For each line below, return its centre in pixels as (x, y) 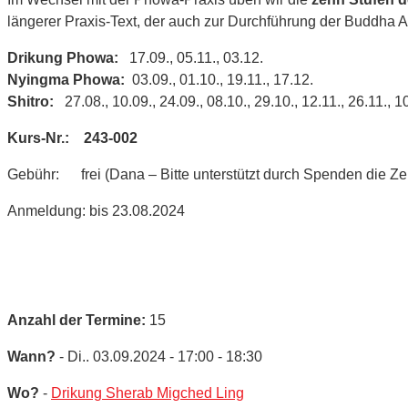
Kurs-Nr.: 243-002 (72, 138)
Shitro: (34, 101)
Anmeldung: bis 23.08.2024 (96, 210)
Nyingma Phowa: (66, 79)
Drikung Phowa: (63, 57)
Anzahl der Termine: (76, 320)
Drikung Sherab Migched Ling (148, 393)
